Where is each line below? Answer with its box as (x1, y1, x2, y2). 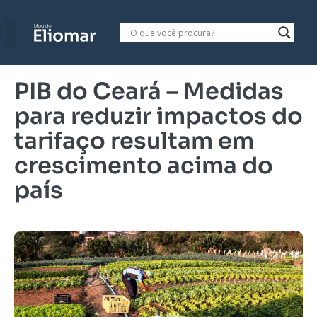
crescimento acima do (14, 151, 273, 180)
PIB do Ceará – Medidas (14, 77, 284, 105)
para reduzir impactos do (14, 102, 303, 130)
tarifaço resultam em (14, 127, 254, 155)
